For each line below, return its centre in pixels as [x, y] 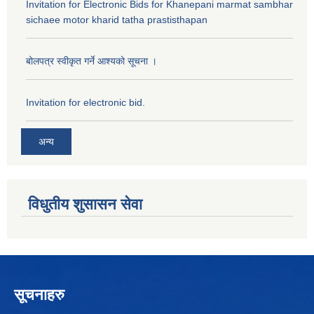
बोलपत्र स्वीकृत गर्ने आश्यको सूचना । [91, 61]
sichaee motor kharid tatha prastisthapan [117, 19]
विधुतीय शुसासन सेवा [85, 205]
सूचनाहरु [39, 295]
